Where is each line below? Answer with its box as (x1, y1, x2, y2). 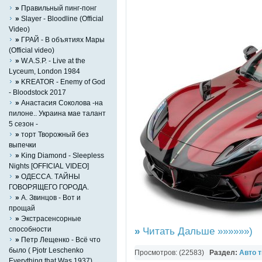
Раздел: (209, 249, 239, 257)
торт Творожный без (19, 130, 89, 138)
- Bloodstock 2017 (9, 88, 66, 96)
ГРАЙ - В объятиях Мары (19, 35, 105, 43)
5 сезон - (9, 119, 38, 127)
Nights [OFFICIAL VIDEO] (9, 161, 89, 170)
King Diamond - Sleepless (19, 151, 104, 159)
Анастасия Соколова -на (19, 98, 103, 106)
